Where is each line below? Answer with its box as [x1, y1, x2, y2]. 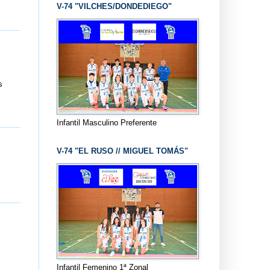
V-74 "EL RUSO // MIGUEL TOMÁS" [56, 146, 188, 155]
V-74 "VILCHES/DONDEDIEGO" [56, 1, 172, 11]
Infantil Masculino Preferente [56, 118, 157, 127]
